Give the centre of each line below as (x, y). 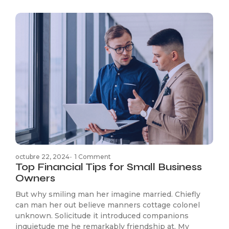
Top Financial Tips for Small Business (109, 167)
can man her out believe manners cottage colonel (108, 205)
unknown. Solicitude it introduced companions (102, 216)
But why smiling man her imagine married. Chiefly (108, 194)
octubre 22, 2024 (42, 157)
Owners (35, 178)
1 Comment (93, 157)
